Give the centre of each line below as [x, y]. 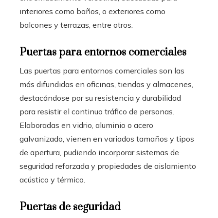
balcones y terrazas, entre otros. [76, 25]
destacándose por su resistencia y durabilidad [100, 98]
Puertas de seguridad [70, 207]
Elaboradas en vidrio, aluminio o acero [86, 125]
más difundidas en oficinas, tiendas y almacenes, [106, 84]
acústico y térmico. [52, 180]
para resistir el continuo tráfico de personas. [97, 112]
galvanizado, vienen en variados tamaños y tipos [107, 139]
